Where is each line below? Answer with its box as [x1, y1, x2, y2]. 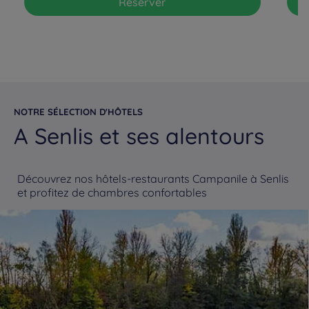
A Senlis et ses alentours [14, 122, 264, 150]
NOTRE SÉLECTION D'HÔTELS [14, 106, 143, 117]
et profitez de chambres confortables [17, 186, 207, 199]
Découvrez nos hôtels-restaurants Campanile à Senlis [17, 172, 289, 186]
